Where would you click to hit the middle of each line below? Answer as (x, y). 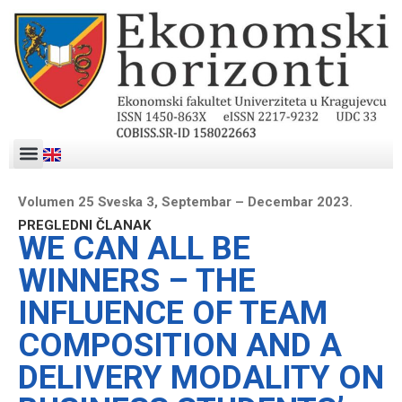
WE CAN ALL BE (134, 248)
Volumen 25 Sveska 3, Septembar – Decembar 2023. (185, 201)
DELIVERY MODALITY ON (201, 377)
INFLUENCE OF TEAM (173, 313)
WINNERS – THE (137, 280)
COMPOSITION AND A (180, 345)
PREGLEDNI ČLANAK (84, 225)
